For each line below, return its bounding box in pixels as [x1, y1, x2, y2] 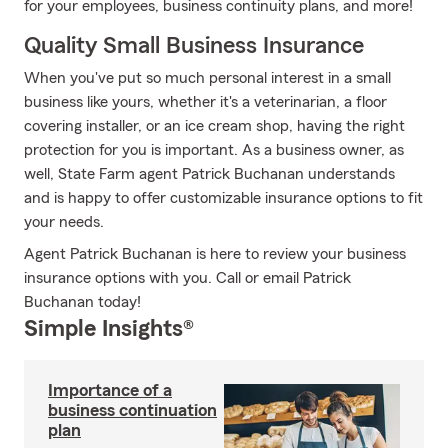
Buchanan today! [24, 294, 141, 310]
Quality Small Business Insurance [24, 34, 364, 58]
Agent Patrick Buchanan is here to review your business [24, 246, 406, 262]
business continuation [48, 401, 217, 419]
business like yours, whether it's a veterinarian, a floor [24, 94, 387, 110]
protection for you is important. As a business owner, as [24, 142, 404, 158]
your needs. [24, 214, 104, 230]
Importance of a [48, 381, 172, 399]
